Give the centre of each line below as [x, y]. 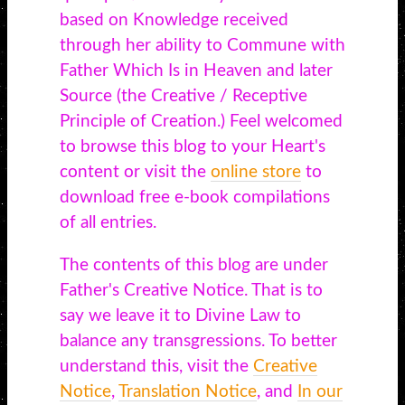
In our [320, 392]
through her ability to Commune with [202, 45]
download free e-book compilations [194, 197]
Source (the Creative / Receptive [183, 96]
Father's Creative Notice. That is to [191, 291]
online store [255, 172]
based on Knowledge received [174, 20]
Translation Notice [187, 392]
